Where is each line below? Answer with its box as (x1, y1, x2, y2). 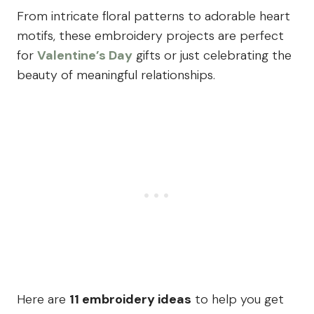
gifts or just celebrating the (132, 47, 292, 64)
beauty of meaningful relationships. (17, 67, 215, 84)
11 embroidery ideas (69, 291, 191, 308)
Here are (17, 291, 69, 308)
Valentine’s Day (37, 47, 132, 64)
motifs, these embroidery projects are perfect (17, 27, 284, 45)
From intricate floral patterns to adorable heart (17, 8, 290, 25)
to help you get (191, 291, 284, 308)
